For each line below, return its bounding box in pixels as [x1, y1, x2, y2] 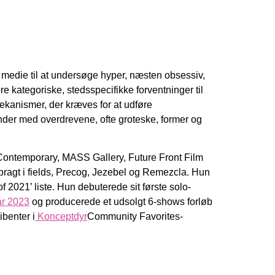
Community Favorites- [87, 211, 183, 222]
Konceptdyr [35, 211, 87, 222]
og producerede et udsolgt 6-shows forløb [29, 196, 212, 207]
